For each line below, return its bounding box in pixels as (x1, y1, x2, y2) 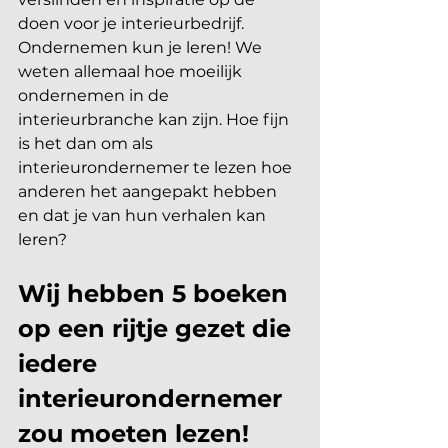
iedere (18, 349, 104, 378)
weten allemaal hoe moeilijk (18, 62, 246, 81)
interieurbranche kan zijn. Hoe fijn (18, 110, 293, 129)
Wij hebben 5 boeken (18, 279, 295, 308)
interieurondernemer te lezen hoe (18, 158, 296, 177)
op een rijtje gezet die (18, 314, 298, 343)
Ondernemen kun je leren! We (18, 38, 266, 57)
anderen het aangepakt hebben (18, 182, 281, 201)
